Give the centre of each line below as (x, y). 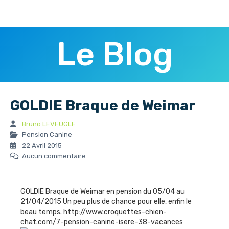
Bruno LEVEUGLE (49, 124)
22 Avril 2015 (41, 145)
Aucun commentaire (53, 156)
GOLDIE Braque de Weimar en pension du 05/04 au (102, 191)
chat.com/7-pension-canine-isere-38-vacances (102, 222)
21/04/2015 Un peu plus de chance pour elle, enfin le (106, 201)
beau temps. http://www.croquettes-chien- (94, 212)
